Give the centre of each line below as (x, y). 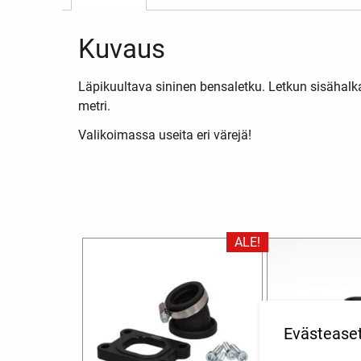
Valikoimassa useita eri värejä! (165, 135)
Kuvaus (122, 48)
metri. (95, 106)
